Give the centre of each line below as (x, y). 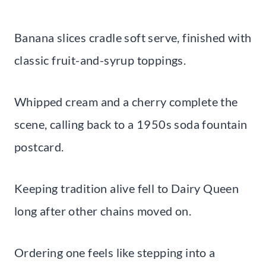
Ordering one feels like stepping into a (115, 252)
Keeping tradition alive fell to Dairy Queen (127, 188)
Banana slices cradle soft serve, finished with (133, 37)
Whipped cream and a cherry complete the (126, 101)
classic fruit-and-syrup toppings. (100, 60)
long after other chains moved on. (103, 210)
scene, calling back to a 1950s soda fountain (131, 124)
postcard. (39, 146)
